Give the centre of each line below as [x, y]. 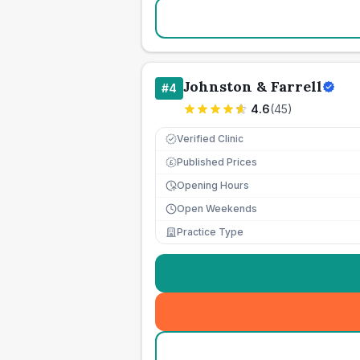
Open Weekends [217, 209]
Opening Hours [213, 185]
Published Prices [217, 162]
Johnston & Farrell [253, 86]
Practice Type [210, 232]
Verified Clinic [210, 139]
